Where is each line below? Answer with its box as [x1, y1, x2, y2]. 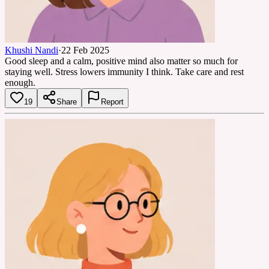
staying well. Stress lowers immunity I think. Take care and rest [5, 66, 244, 77]
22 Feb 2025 [61, 44, 109, 55]
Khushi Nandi [5, 44, 58, 55]
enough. [5, 77, 35, 88]
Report [101, 97, 124, 106]
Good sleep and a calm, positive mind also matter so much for [5, 55, 238, 66]
